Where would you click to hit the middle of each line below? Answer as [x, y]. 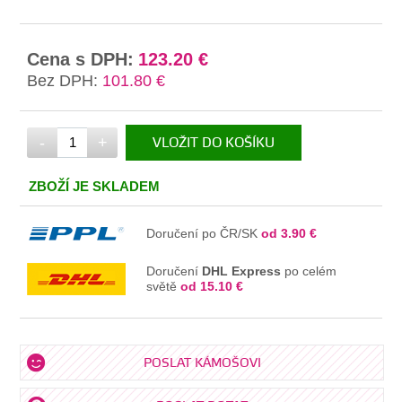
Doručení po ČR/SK [204, 234]
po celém [309, 271]
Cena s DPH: [81, 60]
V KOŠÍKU [226, 179]
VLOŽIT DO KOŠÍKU [214, 144]
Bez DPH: [63, 81]
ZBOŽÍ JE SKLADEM [95, 187]
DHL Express [242, 271]
